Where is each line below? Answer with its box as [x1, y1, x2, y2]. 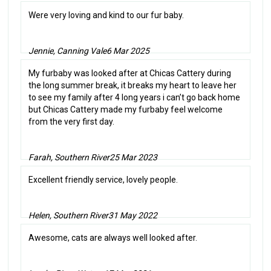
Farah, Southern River [28, 152, 110, 162]
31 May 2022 [108, 210, 158, 220]
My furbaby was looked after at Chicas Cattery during [28, 68, 232, 78]
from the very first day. [28, 116, 115, 126]
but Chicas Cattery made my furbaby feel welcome [28, 104, 223, 114]
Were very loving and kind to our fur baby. [28, 10, 184, 20]
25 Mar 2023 [109, 152, 158, 162]
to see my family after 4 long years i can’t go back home [28, 92, 241, 102]
